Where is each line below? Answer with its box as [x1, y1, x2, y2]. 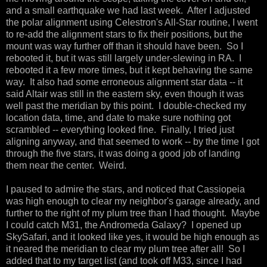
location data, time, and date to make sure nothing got [6, 112, 231, 123]
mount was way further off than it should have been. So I [6, 41, 243, 51]
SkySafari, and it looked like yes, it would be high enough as [6, 231, 259, 242]
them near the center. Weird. [6, 160, 126, 170]
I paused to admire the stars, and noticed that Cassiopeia [6, 184, 245, 194]
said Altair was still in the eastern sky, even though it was [6, 88, 244, 99]
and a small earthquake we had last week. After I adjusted [6, 5, 250, 15]
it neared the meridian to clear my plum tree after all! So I [6, 243, 245, 254]
